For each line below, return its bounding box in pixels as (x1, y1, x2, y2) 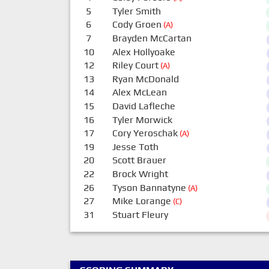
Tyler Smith (112, 5, 161, 17)
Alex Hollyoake (112, 46, 175, 58)
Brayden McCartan (112, 32, 192, 44)
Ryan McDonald (112, 73, 179, 85)
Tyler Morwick (112, 113, 172, 125)
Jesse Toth (112, 141, 159, 153)
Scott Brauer (112, 154, 166, 166)
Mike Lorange (112, 195, 171, 207)
